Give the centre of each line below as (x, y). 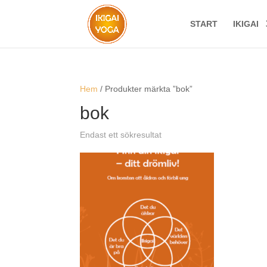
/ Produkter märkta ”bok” (145, 89)
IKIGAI (246, 24)
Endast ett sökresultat (121, 135)
